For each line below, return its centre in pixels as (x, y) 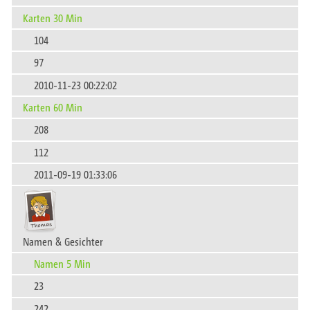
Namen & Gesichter (63, 241)
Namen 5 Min (62, 263)
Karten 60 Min (53, 107)
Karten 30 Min (53, 17)
